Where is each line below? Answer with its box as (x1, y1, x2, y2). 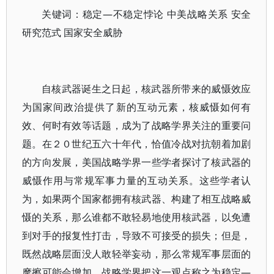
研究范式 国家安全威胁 (22, 26, 122, 39)
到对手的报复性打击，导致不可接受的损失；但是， (22, 229, 251, 242)
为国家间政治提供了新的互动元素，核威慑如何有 (22, 100, 251, 114)
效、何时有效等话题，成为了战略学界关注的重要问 (22, 119, 251, 132)
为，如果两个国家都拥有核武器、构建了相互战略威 (22, 192, 251, 206)
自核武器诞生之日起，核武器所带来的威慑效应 (42, 82, 251, 95)
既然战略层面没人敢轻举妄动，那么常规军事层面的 (22, 247, 251, 261)
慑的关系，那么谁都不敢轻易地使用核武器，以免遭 (22, 210, 251, 224)
